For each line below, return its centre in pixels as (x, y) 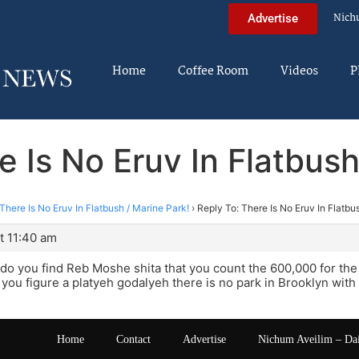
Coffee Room (213, 71)
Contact (133, 340)
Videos (299, 71)
